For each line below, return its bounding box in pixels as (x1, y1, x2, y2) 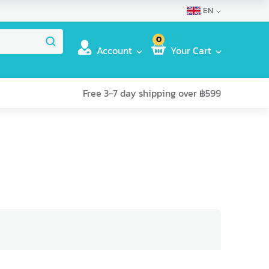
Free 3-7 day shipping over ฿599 (83, 86, 221, 100)
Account (97, 43, 132, 58)
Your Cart (171, 43, 211, 58)
